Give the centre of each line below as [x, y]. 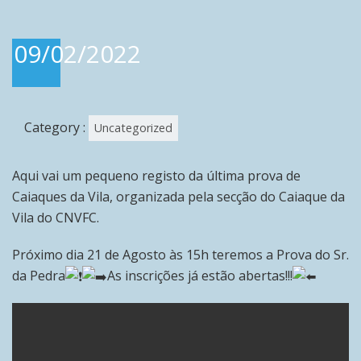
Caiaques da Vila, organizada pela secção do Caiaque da [178, 196]
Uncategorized [133, 127]
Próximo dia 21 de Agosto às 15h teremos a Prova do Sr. [180, 254]
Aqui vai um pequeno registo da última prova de [156, 175]
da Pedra [39, 275]
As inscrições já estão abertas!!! [200, 275]
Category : [56, 127]
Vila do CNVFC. [56, 217]
